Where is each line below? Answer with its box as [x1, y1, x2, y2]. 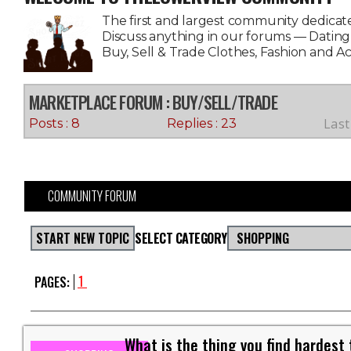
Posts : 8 [29, 116, 80, 131]
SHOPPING [236, 229, 289, 248]
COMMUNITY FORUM [48, 186, 136, 205]
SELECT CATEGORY [135, 229, 227, 248]
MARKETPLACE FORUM [29, 89, 163, 114]
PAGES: [34, 273, 70, 291]
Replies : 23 [166, 116, 237, 131]
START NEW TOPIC [36, 229, 129, 248]
